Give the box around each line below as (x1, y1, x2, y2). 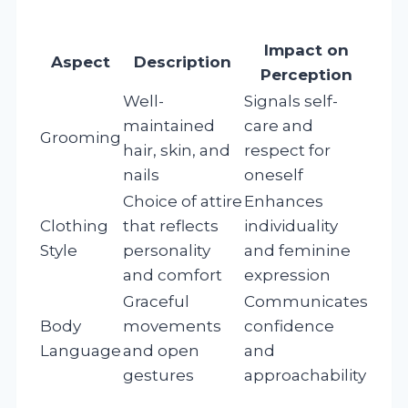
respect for (244, 140, 331, 159)
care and (244, 116, 313, 135)
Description (134, 52, 231, 71)
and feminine (244, 240, 351, 260)
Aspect (51, 52, 110, 71)
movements (123, 316, 221, 335)
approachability (244, 365, 366, 384)
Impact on (263, 40, 349, 59)
